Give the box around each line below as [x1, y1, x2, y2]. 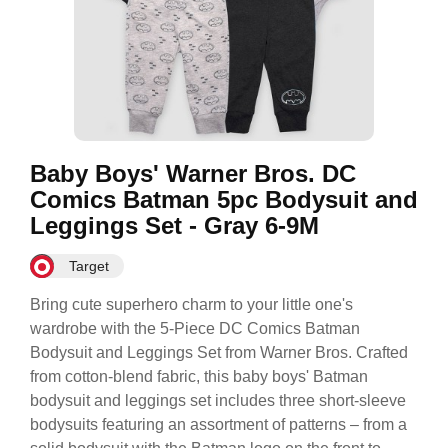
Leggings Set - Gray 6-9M [30, 212, 319, 239]
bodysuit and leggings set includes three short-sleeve [30, 392, 406, 409]
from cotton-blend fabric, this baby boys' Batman [30, 368, 368, 385]
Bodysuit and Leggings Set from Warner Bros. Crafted [30, 344, 408, 361]
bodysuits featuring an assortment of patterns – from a [30, 416, 407, 433]
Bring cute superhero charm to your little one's [30, 296, 353, 313]
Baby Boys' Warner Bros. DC [30, 160, 356, 187]
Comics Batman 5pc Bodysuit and [30, 186, 418, 213]
